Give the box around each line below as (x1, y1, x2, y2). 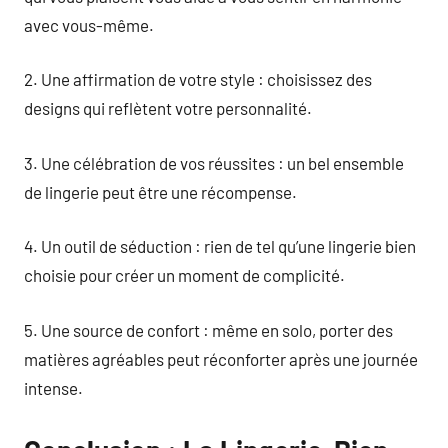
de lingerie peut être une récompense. (24, 181, 297, 202)
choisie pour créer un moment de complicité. (24, 265, 345, 285)
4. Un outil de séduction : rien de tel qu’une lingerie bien (24, 236, 416, 256)
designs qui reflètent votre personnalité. (24, 98, 312, 118)
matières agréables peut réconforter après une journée (24, 348, 418, 369)
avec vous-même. (24, 14, 154, 35)
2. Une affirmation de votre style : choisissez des (24, 69, 372, 89)
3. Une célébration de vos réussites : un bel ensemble (24, 152, 404, 173)
